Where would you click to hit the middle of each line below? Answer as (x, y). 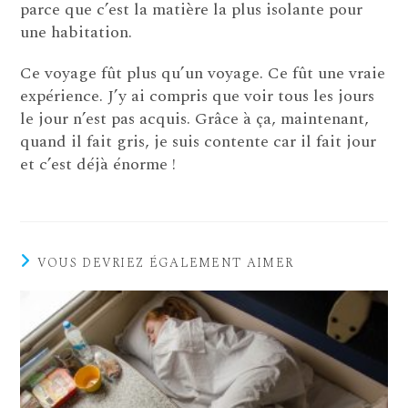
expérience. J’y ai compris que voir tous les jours (198, 96)
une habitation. (76, 32)
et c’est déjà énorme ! (98, 164)
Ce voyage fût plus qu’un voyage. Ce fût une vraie (203, 73)
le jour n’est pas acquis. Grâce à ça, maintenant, (195, 118)
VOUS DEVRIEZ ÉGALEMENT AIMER (165, 262)
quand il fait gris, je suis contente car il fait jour (199, 141)
